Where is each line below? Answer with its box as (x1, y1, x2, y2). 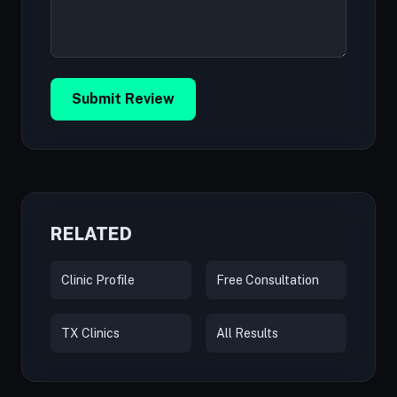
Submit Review (72, 90, 175, 107)
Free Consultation (216, 273, 319, 287)
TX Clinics (61, 326, 120, 340)
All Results (216, 326, 278, 340)
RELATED (51, 223, 132, 245)
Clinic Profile (61, 273, 135, 287)
